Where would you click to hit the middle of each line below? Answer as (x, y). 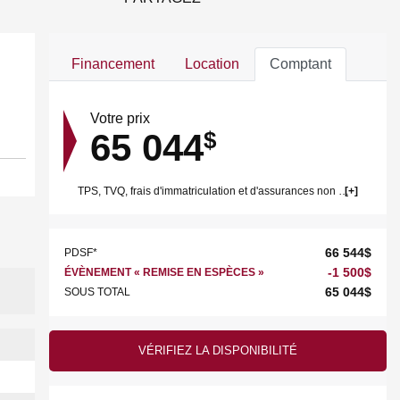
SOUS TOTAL (97, 292)
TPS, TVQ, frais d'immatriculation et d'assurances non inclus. (343, 191)
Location (212, 64)
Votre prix (120, 118)
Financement (112, 64)
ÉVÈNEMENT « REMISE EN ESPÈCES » (164, 272)
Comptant (300, 64)
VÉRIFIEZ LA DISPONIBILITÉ (217, 350)
